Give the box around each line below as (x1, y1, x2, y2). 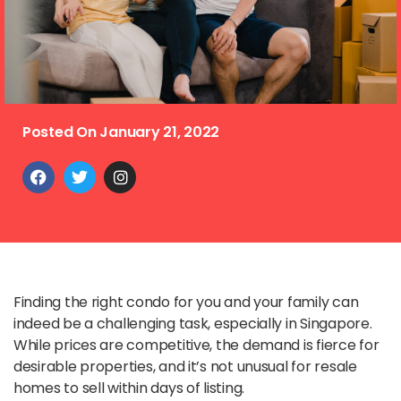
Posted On (22, 121, 100, 142)
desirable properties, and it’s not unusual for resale (13, 355, 357, 377)
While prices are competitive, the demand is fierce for (13, 334, 380, 355)
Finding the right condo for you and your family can (13, 291, 359, 312)
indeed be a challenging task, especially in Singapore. (13, 312, 372, 334)
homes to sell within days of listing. (13, 377, 248, 398)
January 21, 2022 (99, 121, 219, 142)
